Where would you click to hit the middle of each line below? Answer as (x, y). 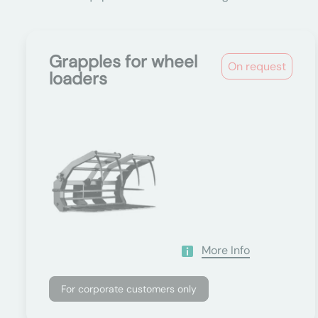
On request (257, 66)
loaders (78, 78)
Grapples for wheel (123, 61)
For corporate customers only (129, 289)
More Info (225, 250)
